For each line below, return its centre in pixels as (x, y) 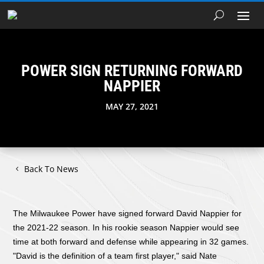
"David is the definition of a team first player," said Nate (115, 256)
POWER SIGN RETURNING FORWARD (132, 71)
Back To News (52, 169)
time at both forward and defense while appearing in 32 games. (131, 242)
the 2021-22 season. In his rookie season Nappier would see (126, 228)
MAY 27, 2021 (132, 107)
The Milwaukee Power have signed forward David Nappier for (128, 214)
